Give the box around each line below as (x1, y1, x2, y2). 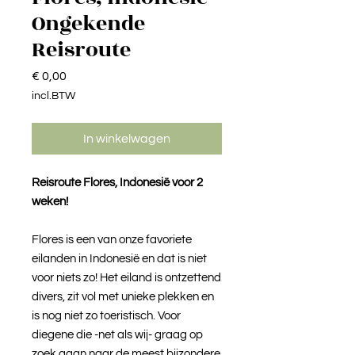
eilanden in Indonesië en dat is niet (32, 252, 207, 265)
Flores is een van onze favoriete (32, 233, 192, 246)
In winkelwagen (83, 132, 170, 145)
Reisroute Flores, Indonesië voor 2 (32, 176, 203, 189)
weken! (32, 195, 68, 208)
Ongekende (32, 7, 145, 40)
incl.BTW (32, 90, 75, 101)
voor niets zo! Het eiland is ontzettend (32, 271, 221, 284)
